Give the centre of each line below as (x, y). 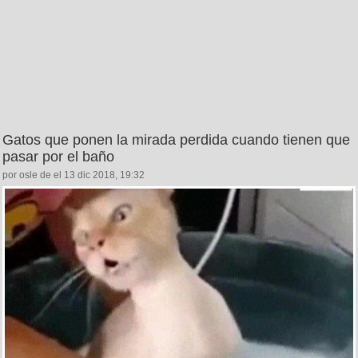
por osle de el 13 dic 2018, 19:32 (74, 175)
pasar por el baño (58, 157)
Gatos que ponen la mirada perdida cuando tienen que (176, 140)
